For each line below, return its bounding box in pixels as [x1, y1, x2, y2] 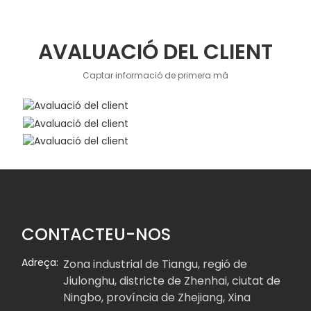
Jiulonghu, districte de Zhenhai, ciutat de [63, 273, 281, 289]
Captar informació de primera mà [82, 69, 228, 82]
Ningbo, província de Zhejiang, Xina [63, 289, 251, 306]
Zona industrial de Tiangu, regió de [63, 256, 248, 273]
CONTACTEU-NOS [22, 223, 171, 246]
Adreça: [22, 255, 59, 270]
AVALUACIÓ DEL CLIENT [37, 37, 273, 67]
